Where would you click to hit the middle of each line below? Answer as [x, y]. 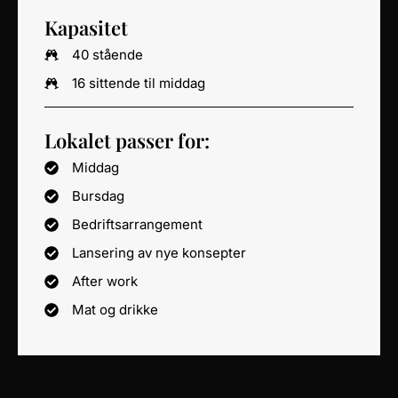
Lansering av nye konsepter [159, 252]
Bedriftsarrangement [137, 224]
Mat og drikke [115, 309]
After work [105, 281]
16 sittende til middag [139, 83]
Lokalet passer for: [127, 140]
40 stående [107, 54]
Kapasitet [86, 27]
